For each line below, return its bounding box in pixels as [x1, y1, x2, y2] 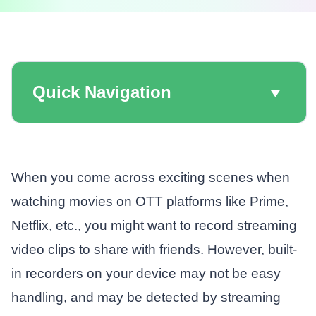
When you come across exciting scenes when [11, 170, 290, 186]
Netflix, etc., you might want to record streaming [11, 218, 297, 233]
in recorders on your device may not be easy [11, 266, 281, 281]
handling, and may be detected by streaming [11, 290, 281, 305]
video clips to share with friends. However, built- [11, 242, 297, 257]
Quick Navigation [32, 83, 171, 102]
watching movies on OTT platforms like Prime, [11, 194, 288, 209]
